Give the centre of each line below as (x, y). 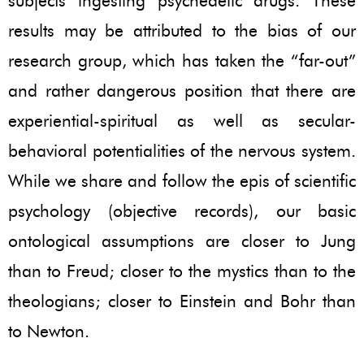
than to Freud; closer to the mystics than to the (182, 271)
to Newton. (49, 331)
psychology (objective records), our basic (182, 210)
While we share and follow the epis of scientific (182, 180)
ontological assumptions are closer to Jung (182, 240)
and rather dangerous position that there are (182, 90)
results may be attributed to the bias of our (182, 30)
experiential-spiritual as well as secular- (182, 120)
